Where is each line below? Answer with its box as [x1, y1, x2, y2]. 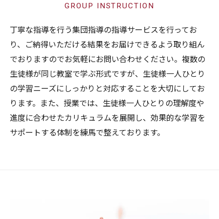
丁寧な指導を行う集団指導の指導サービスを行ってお [10, 25, 197, 35]
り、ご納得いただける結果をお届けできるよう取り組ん [10, 40, 205, 49]
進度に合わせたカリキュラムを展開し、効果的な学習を [10, 113, 205, 123]
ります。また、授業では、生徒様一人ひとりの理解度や [10, 99, 204, 108]
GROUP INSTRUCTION [65, 1, 154, 10]
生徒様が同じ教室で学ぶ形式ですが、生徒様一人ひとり [10, 69, 205, 79]
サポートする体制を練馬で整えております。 [10, 128, 165, 137]
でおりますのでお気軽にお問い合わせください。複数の [10, 55, 205, 64]
